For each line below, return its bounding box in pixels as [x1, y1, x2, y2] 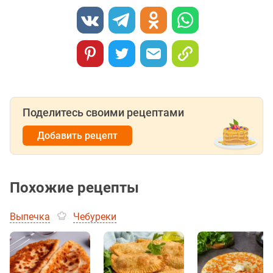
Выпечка [10, 211, 50, 223]
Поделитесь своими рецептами [23, 106, 184, 119]
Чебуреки [73, 211, 116, 223]
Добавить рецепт [37, 130, 118, 142]
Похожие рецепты [10, 179, 139, 197]
